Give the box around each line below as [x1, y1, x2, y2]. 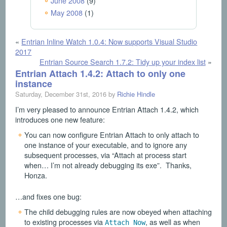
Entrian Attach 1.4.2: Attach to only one [15, 67, 186, 81]
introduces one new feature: [15, 114, 105, 125]
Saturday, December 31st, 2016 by [15, 89, 118, 99]
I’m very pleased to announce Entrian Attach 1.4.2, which [15, 104, 199, 115]
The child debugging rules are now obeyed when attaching [24, 206, 212, 217]
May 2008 [50, 7, 83, 18]
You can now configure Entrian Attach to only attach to [24, 129, 199, 140]
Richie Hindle [117, 89, 156, 99]
